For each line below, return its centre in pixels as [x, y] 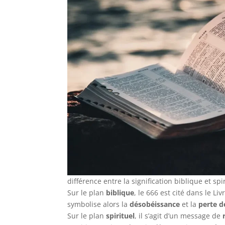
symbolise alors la [99, 204]
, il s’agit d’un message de [179, 215]
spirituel [121, 215]
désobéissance [155, 204]
